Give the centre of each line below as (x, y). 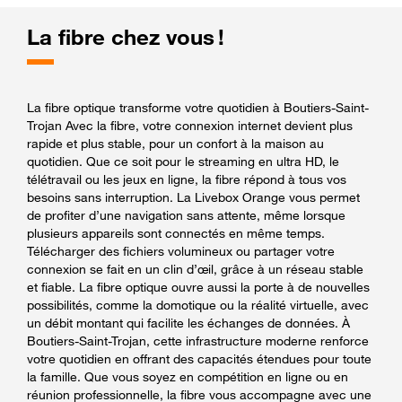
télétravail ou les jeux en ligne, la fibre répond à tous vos (187, 179)
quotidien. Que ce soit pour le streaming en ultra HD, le (183, 161)
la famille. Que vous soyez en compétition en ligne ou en (188, 376)
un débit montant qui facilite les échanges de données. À (188, 322)
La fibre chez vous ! (126, 37)
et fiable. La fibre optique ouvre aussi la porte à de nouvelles (198, 286)
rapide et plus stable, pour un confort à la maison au (175, 143)
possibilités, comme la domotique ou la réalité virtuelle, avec (198, 304)
